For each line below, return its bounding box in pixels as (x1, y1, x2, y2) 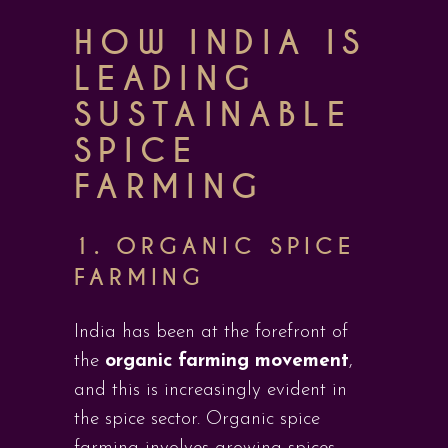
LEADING (74, 59, 258, 100)
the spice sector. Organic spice (74, 410, 320, 429)
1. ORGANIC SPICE (74, 232, 355, 261)
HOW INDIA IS (74, 23, 367, 64)
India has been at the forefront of (74, 323, 348, 342)
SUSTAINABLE (74, 95, 352, 136)
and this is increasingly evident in (74, 381, 347, 400)
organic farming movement (105, 352, 349, 371)
